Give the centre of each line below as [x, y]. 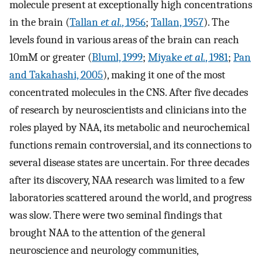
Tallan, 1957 [177, 23]
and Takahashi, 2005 [56, 75]
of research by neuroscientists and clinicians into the [128, 110]
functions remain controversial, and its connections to [130, 145]
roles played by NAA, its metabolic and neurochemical [130, 128]
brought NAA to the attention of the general [107, 233]
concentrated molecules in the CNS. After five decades [129, 93]
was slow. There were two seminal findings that [116, 216]
